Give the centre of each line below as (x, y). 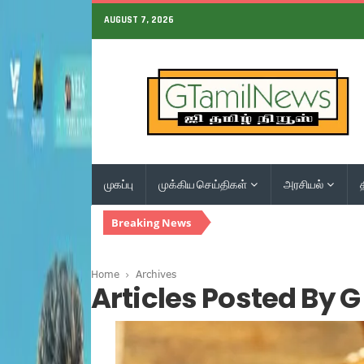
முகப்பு (118, 184)
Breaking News (151, 222)
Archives (156, 273)
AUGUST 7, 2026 (139, 20)
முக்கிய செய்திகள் (204, 184)
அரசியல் (305, 184)
